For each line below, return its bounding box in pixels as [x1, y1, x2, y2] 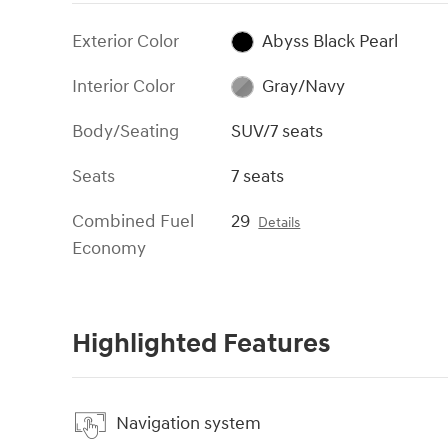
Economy [72, 236, 146, 260]
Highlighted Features [72, 326, 330, 361]
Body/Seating [72, 119, 179, 143]
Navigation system [116, 412, 261, 436]
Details [258, 214, 301, 231]
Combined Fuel [72, 209, 194, 233]
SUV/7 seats [231, 119, 324, 143]
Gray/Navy [261, 74, 345, 98]
